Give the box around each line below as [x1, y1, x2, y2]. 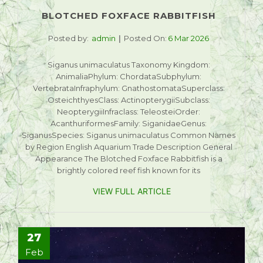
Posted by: [48, 33, 89, 43]
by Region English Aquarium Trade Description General [25, 142, 232, 152]
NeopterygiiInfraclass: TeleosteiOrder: [57, 107, 200, 117]
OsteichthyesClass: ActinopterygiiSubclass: [47, 95, 210, 105]
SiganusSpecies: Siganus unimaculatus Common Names [22, 130, 235, 140]
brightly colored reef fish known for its [57, 166, 200, 176]
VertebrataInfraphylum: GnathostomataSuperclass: [32, 83, 225, 93]
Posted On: [124, 33, 167, 43]
